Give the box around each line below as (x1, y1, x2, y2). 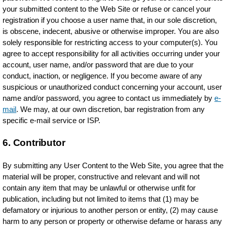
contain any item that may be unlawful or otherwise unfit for (3, 183, 196, 192)
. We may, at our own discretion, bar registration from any (16, 105, 205, 113)
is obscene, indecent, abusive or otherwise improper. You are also (3, 27, 219, 35)
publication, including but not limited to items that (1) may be (3, 195, 199, 203)
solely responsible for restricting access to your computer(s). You (3, 38, 218, 47)
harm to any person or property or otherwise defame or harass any (3, 217, 222, 225)
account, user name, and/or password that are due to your (3, 60, 194, 69)
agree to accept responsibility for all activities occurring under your (3, 49, 220, 58)
